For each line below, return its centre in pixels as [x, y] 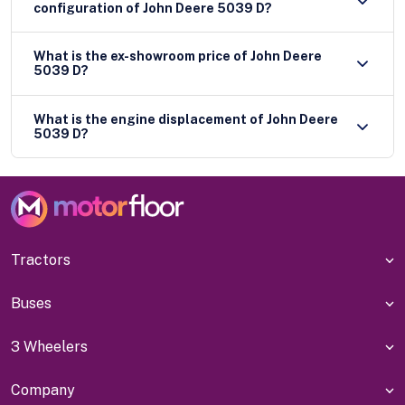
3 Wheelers [49, 347]
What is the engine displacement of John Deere [186, 120]
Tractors [41, 260]
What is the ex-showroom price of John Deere [178, 57]
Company [43, 391]
